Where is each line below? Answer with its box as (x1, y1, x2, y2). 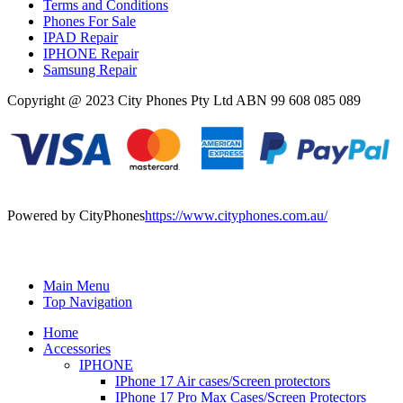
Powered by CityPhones (7, 208, 145, 224)
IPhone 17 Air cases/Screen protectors (115, 373, 330, 390)
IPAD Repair (43, 30, 118, 46)
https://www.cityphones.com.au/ (145, 208, 327, 224)
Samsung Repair (43, 62, 137, 78)
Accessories (43, 341, 111, 357)
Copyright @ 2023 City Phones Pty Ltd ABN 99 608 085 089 (7, 93, 361, 109)
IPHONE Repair (43, 46, 139, 62)
